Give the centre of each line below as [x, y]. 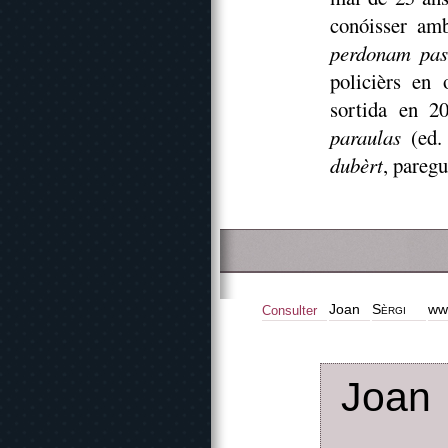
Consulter [289, 310]
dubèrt [356, 165]
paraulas [365, 137]
